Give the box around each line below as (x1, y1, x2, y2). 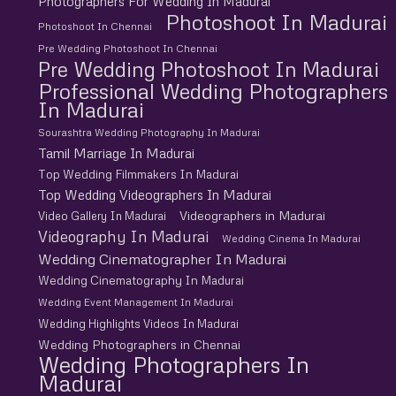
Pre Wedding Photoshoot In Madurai (37, 56, 379, 81)
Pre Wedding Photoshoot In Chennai (37, 42, 217, 55)
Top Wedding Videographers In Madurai (37, 186, 271, 202)
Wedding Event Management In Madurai (37, 295, 233, 308)
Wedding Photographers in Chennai (37, 336, 240, 352)
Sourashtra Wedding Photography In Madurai (37, 126, 260, 139)
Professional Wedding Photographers (37, 77, 388, 103)
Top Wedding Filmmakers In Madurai (37, 166, 239, 181)
